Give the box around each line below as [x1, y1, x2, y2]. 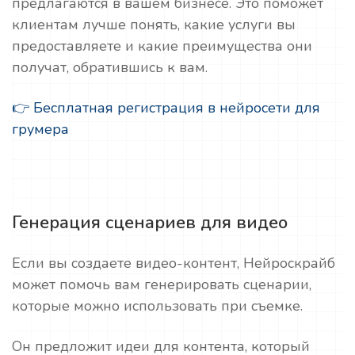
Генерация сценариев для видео [12, 211, 288, 235]
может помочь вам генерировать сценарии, [12, 275, 311, 295]
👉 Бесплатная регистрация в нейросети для [12, 98, 320, 118]
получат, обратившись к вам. [12, 58, 208, 78]
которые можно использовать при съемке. [12, 296, 303, 316]
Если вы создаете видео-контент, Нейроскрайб [12, 254, 335, 273]
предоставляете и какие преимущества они [12, 36, 312, 56]
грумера [12, 120, 69, 139]
